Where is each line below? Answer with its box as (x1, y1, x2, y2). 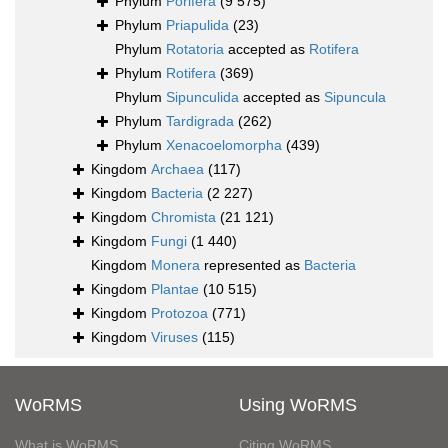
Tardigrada (166, 113, 234, 130)
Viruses (151, 329, 198, 346)
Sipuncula (324, 89, 386, 106)
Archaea (151, 161, 204, 178)
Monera (151, 257, 200, 274)
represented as (200, 257, 304, 274)
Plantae (151, 281, 199, 298)
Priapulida (166, 17, 229, 34)
